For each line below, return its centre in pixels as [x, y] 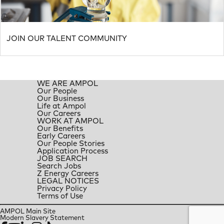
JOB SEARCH [62, 159]
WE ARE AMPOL [67, 84]
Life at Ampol [61, 106]
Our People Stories [71, 144]
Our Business [60, 99]
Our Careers [59, 114]
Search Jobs [59, 166]
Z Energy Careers [68, 174]
